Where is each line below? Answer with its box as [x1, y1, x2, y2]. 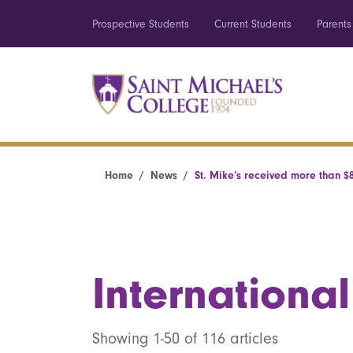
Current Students [214, 17, 292, 31]
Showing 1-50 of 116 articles [92, 329, 278, 347]
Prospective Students [92, 17, 189, 31]
